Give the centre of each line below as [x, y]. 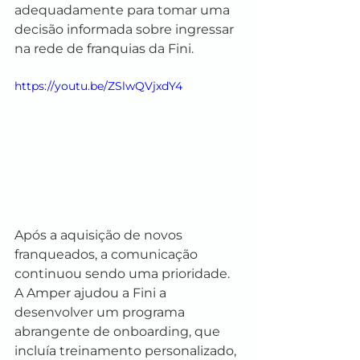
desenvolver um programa [101, 312]
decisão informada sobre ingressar [126, 29]
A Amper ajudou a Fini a [92, 292]
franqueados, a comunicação [108, 254]
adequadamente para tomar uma [124, 10]
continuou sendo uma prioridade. [124, 273]
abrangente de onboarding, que [119, 331]
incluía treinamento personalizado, [127, 350]
